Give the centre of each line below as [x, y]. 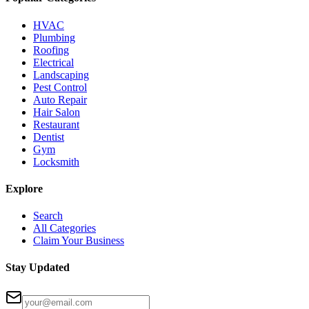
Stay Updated [38, 268]
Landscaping [61, 74]
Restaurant [56, 124]
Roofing [51, 50]
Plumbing [54, 37]
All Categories [64, 228]
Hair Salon [57, 112]
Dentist [49, 137]
